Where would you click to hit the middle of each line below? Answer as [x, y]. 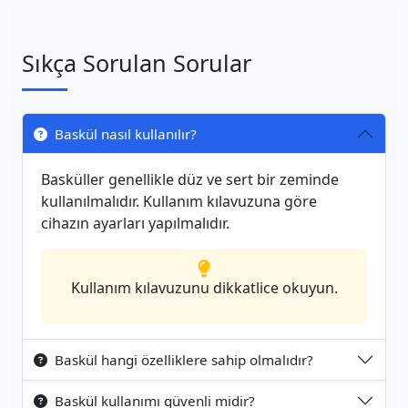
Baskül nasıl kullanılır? [126, 134]
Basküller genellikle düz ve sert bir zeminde [190, 179]
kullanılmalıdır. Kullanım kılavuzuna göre [179, 201]
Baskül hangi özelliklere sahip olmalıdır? [184, 360]
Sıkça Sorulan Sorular [137, 63]
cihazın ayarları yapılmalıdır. [135, 223]
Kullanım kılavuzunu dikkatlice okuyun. [204, 288]
